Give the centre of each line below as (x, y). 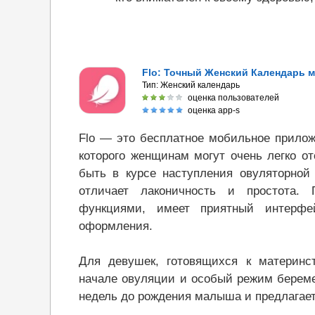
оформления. (116, 226)
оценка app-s (214, 110)
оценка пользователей (233, 98)
